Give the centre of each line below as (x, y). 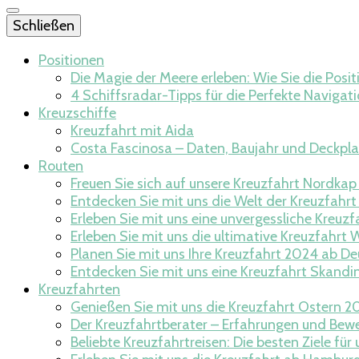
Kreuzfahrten (79, 289)
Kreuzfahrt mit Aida (132, 131)
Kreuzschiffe (77, 113)
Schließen (44, 26)
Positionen (71, 60)
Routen (61, 166)
